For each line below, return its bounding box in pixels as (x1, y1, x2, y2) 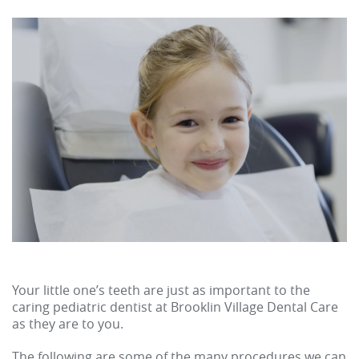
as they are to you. (12, 315, 123, 333)
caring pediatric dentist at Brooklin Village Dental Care (12, 298, 338, 317)
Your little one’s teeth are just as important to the (12, 281, 310, 300)
